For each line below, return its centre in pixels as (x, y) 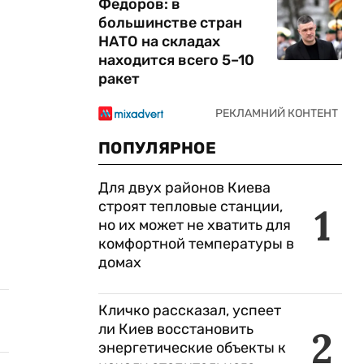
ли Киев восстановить (176, 329)
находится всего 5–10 (176, 60)
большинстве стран (170, 23)
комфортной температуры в (196, 244)
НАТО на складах (159, 41)
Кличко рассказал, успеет (190, 310)
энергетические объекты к (192, 348)
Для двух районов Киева (184, 188)
